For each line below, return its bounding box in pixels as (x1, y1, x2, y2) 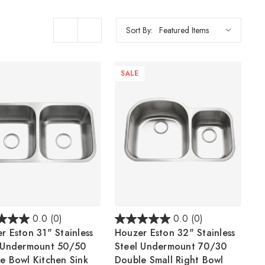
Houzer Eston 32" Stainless (114, 225, 235, 240)
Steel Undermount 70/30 (114, 239, 227, 253)
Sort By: (125, 24, 153, 36)
